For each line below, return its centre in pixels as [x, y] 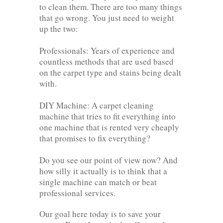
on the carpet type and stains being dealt [110, 72]
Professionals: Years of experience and [107, 50]
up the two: [59, 28]
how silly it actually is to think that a [103, 171]
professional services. [77, 193]
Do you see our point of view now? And [109, 160]
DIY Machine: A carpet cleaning [97, 105]
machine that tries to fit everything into [108, 116]
